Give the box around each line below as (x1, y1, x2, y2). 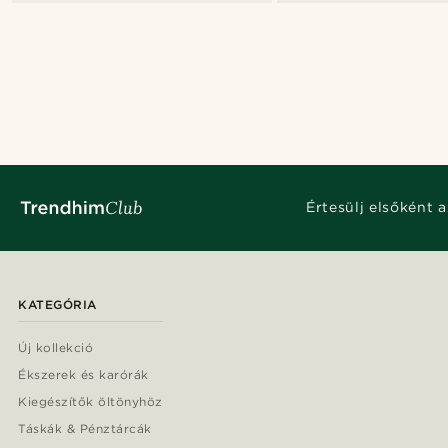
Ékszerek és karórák (18, 366, 149, 382)
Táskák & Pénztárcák (18, 420, 152, 436)
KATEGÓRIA (18, 296, 97, 312)
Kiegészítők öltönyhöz (18, 393, 163, 409)
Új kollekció (18, 339, 94, 355)
